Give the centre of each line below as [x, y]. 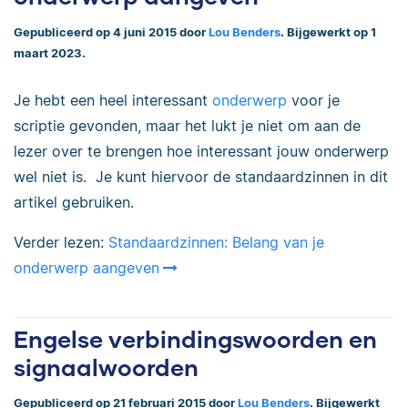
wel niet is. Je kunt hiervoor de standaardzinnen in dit [201, 176]
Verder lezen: [61, 242]
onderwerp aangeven [87, 267]
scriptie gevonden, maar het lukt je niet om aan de [187, 125]
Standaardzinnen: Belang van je [216, 242]
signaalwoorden [106, 367]
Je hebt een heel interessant [113, 100]
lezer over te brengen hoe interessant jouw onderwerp [201, 151]
